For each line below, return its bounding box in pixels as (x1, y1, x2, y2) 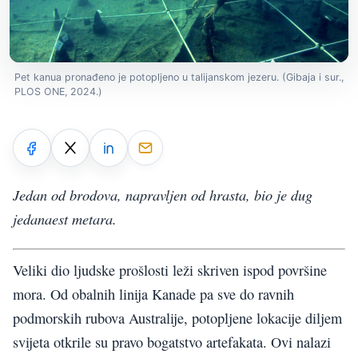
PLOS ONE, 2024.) (14, 85, 102, 97)
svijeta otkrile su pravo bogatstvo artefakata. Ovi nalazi (13, 332, 331, 352)
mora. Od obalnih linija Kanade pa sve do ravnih (13, 284, 294, 304)
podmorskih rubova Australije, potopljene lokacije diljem (13, 308, 342, 328)
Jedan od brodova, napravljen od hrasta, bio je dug (13, 185, 312, 205)
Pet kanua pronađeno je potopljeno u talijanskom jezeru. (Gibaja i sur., (14, 70, 344, 83)
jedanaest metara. (13, 209, 117, 229)
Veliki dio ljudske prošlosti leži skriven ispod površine (13, 260, 327, 280)
